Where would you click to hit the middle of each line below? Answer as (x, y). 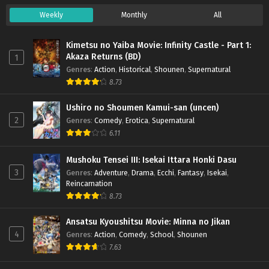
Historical (135, 70)
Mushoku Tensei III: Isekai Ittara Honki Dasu (151, 160)
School (162, 235)
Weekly (51, 15)
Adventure (111, 173)
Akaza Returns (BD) (103, 57)
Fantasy (191, 173)
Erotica (137, 121)
